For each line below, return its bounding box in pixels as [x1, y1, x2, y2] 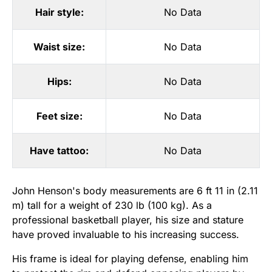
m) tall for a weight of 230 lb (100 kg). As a [12, 199, 212, 212]
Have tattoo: [30, 144, 89, 157]
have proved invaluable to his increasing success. [12, 228, 239, 241]
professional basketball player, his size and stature [12, 214, 243, 226]
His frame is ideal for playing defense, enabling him [12, 253, 248, 265]
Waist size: [33, 41, 85, 53]
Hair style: [35, 6, 84, 19]
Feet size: [36, 110, 83, 123]
